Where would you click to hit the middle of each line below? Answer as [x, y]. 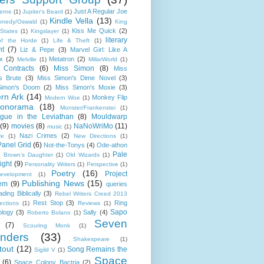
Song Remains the [97, 249]
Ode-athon [112, 145]
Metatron [62, 59]
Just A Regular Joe [100, 11]
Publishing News [53, 183]
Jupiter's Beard [43, 11]
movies [22, 126]
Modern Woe [62, 97]
